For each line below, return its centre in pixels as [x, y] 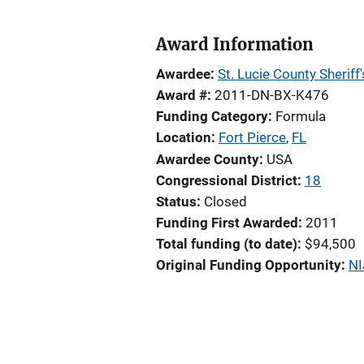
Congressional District [227, 180]
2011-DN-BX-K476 [272, 95]
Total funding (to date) [227, 244]
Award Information [235, 44]
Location [184, 137]
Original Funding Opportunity [249, 265]
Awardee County [208, 159]
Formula [301, 116]
